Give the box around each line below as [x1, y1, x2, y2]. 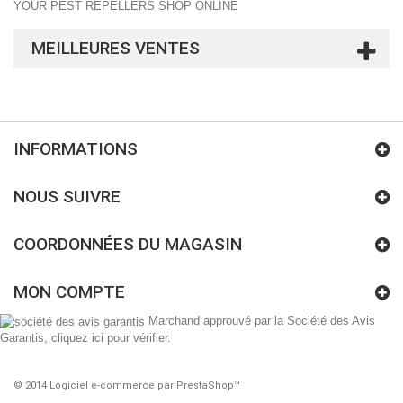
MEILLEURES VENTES [31, 38, 200, 58]
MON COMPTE [13, 282, 125, 302]
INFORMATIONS [13, 139, 138, 159]
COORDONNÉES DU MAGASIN [13, 234, 242, 255]
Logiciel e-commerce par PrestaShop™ [49, 379, 240, 391]
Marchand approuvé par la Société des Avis [148, 314, 375, 327]
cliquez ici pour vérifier [51, 330, 167, 345]
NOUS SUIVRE [13, 186, 121, 207]
